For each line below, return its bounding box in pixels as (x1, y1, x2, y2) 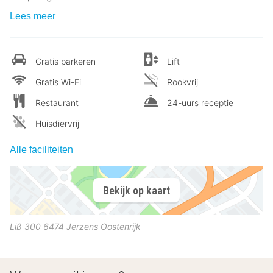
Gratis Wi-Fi (35, 77, 81, 88)
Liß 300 (10, 221, 41, 232)
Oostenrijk (101, 221, 141, 232)
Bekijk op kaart (103, 183, 170, 197)
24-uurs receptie (167, 97, 233, 108)
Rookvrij (167, 77, 198, 88)
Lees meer (10, 11, 55, 22)
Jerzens (66, 221, 98, 232)
